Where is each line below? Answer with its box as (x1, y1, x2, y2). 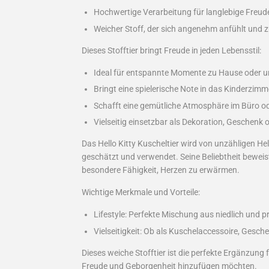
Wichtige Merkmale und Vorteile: (82, 187, 200, 198)
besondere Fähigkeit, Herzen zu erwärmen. (82, 165, 240, 175)
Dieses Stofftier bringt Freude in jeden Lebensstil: (82, 45, 261, 55)
